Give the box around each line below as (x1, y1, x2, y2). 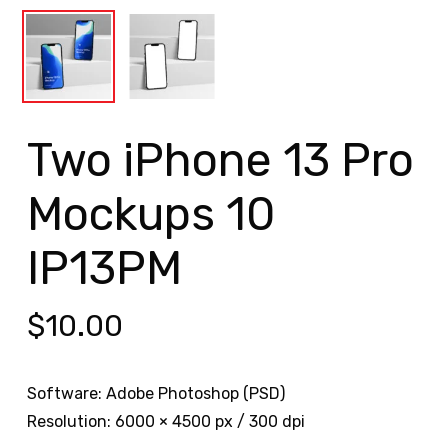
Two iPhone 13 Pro (26, 133, 414, 189)
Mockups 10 (26, 187, 275, 243)
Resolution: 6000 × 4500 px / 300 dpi (26, 412, 305, 432)
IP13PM (26, 241, 182, 297)
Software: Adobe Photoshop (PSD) (26, 384, 285, 404)
